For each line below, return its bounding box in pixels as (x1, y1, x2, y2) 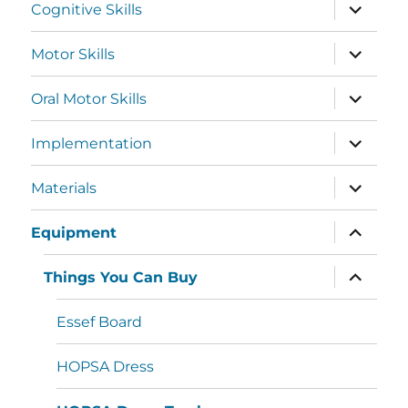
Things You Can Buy (44, 268, 199, 286)
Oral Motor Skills (31, 89, 148, 107)
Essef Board (56, 312, 143, 331)
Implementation (31, 134, 153, 152)
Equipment (31, 223, 117, 241)
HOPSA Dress (56, 357, 155, 375)
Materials (31, 178, 97, 197)
